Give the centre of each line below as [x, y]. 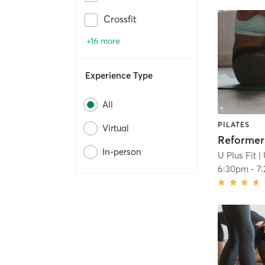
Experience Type [119, 76]
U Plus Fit [237, 156]
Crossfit [120, 19]
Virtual [116, 128]
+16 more [103, 41]
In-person [122, 152]
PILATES [234, 124]
